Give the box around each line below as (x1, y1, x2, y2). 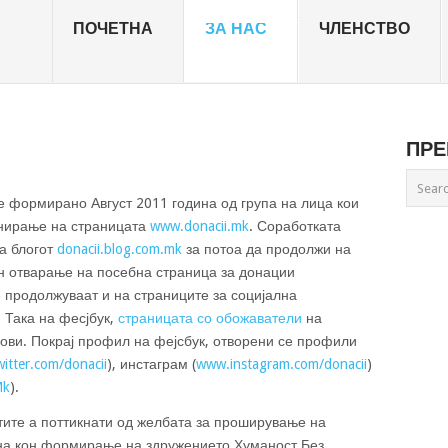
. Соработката (249, 218, 341, 234)
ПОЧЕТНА (73, 19, 153, 38)
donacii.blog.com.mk (57, 241, 182, 257)
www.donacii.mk (150, 218, 249, 234)
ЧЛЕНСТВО (319, 19, 410, 38)
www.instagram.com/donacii (196, 356, 367, 372)
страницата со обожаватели (118, 310, 302, 326)
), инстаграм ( (107, 356, 196, 372)
